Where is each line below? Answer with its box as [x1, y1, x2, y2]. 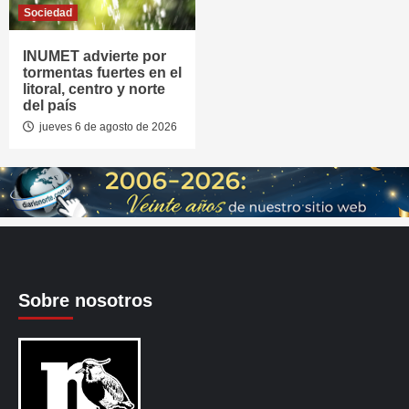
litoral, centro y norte [23, 80, 165, 97]
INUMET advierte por [23, 47, 166, 64]
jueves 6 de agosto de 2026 [37, 120, 177, 133]
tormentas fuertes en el [23, 64, 182, 80]
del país [23, 97, 77, 113]
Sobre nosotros [18, 290, 152, 311]
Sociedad [24, 5, 72, 19]
